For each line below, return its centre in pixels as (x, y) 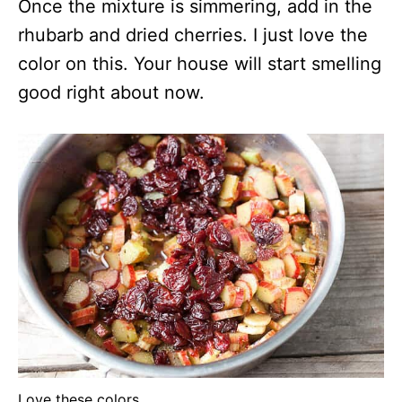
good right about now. (111, 93)
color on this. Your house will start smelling (200, 64)
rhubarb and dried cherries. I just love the (193, 35)
